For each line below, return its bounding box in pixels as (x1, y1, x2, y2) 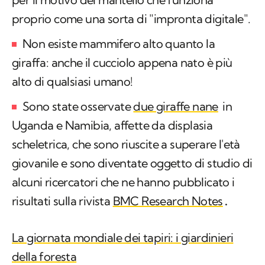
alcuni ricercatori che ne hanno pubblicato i (12, 174, 235, 190)
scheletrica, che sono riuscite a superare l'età (12, 137, 240, 152)
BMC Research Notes (112, 193, 223, 209)
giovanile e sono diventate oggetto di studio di (12, 156, 253, 171)
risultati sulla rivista (12, 193, 113, 209)
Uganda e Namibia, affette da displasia (12, 118, 213, 133)
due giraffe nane (133, 99, 218, 114)
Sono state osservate (22, 99, 134, 114)
